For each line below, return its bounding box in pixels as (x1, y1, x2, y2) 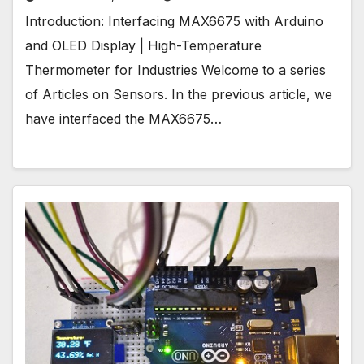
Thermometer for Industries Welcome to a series (25, 62, 326, 79)
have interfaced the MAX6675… (25, 110, 222, 128)
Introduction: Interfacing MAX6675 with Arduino (25, 13, 323, 30)
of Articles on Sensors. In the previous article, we (25, 86, 332, 103)
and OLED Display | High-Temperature (25, 37, 262, 54)
